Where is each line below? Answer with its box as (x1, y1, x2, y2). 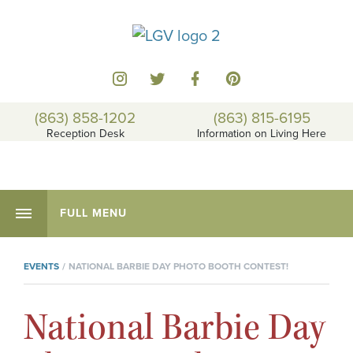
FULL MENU (60, 206, 127, 221)
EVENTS (24, 261, 59, 273)
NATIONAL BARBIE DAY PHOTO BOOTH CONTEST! (69, 261, 288, 273)
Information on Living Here (197, 127, 326, 141)
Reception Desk (46, 127, 124, 141)
